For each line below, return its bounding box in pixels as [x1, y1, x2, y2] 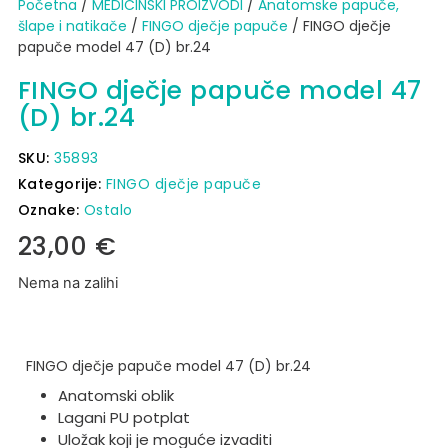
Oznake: [17, 199, 84, 220]
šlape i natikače [17, 15, 127, 36]
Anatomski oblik [57, 385, 174, 407]
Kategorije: [17, 173, 106, 194]
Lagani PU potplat [57, 407, 194, 429]
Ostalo [83, 199, 133, 220]
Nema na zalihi [17, 273, 118, 292]
